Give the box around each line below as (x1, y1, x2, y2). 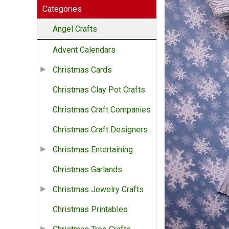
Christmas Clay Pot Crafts (53, 85, 145, 95)
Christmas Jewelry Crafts (53, 185, 144, 195)
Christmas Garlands (53, 165, 122, 175)
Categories (42, 4, 82, 14)
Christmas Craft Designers (53, 125, 148, 135)
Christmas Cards (53, 65, 112, 75)
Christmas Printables (53, 204, 128, 215)
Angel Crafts (53, 24, 97, 34)
